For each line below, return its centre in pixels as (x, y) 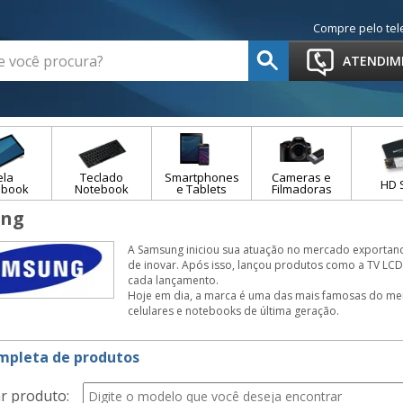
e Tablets (201, 189)
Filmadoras (301, 189)
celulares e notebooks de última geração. (233, 311)
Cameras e (301, 177)
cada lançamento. (173, 280)
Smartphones (201, 177)
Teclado (102, 177)
